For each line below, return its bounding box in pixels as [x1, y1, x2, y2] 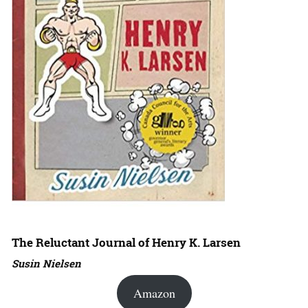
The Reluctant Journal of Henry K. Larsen [12, 234, 241, 251]
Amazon [133, 285, 175, 302]
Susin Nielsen [12, 256, 81, 271]
